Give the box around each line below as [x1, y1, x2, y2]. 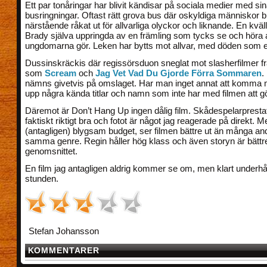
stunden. [24, 173, 58, 184]
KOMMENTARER [27, 246, 100, 255]
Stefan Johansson [28, 226, 99, 237]
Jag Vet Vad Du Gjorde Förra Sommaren [95, 68, 262, 79]
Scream [44, 68, 76, 79]
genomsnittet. [24, 146, 77, 157]
